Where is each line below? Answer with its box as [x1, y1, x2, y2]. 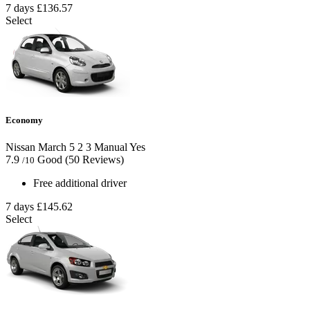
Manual [91, 141, 127, 154]
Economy [6, 115, 43, 126]
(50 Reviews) [65, 154, 124, 166]
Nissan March [6, 141, 66, 154]
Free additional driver [33, 177, 127, 190]
